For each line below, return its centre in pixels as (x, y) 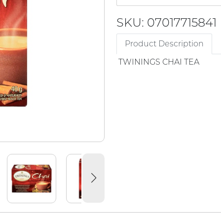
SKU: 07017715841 (166, 22)
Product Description (164, 43)
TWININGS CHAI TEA (159, 62)
